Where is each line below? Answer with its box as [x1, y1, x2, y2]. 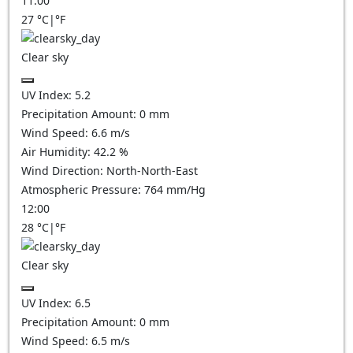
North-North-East [106, 163, 198, 178]
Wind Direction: [21, 163, 106, 178]
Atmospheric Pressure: [21, 182, 144, 197]
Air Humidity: [21, 144, 94, 159]
